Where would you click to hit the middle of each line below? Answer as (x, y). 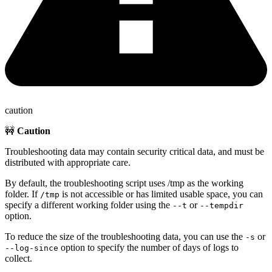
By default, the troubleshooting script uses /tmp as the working (124, 183)
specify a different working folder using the (89, 205)
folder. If (22, 194)
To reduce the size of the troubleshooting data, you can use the (125, 237)
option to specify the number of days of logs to (148, 248)
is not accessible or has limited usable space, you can (161, 194)
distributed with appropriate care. (68, 163)
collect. (19, 259)
